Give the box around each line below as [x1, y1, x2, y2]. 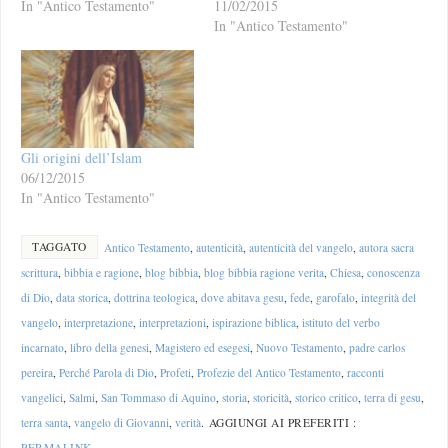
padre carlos [349, 340, 406, 356]
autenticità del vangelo [248, 240, 353, 256]
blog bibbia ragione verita [204, 265, 325, 281]
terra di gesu [364, 390, 422, 406]
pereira [21, 365, 54, 381]
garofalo [316, 290, 356, 306]
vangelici [21, 390, 64, 406]
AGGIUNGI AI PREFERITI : [205, 415, 357, 431]
